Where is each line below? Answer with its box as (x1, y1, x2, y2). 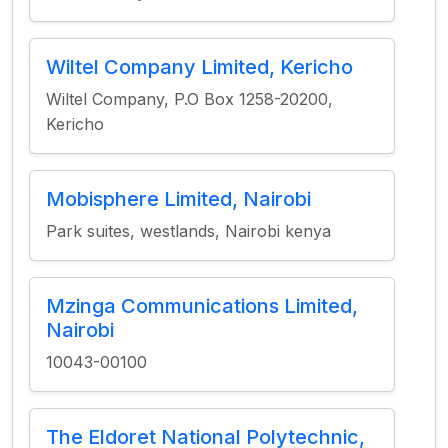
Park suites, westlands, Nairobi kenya (46, 221, 331, 241)
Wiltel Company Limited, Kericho (46, 55, 353, 79)
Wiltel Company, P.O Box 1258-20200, (46, 89, 333, 109)
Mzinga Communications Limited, (46, 294, 358, 318)
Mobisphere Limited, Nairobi (46, 187, 311, 211)
